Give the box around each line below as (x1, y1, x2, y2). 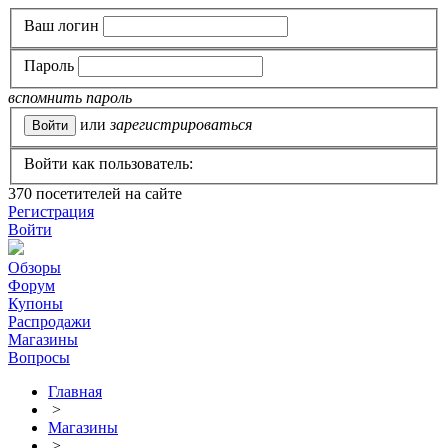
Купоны (8, 295, 63, 313)
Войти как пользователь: (24, 155, 193, 173)
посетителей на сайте (32, 185, 182, 203)
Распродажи (8, 313, 91, 331)
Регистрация (8, 203, 94, 221)
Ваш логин (24, 16, 99, 34)
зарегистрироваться (110, 115, 252, 133)
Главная (48, 383, 102, 401)
